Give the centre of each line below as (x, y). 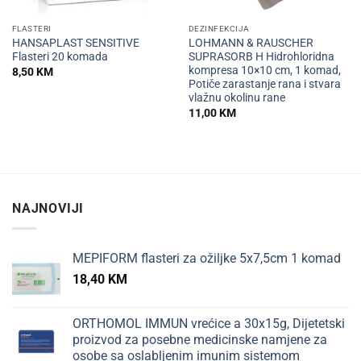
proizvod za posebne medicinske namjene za (200, 339)
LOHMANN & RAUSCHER (251, 43)
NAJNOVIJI (48, 209)
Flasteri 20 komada (60, 57)
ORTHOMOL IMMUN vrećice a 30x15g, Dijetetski (209, 323)
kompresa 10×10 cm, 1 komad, (264, 71)
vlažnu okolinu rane (237, 98)
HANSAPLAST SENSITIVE (75, 43)
